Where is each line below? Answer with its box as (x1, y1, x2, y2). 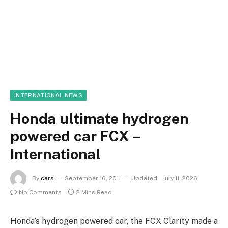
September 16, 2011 (65, 175, 121, 182)
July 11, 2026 (162, 175, 197, 182)
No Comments (19, 189, 62, 196)
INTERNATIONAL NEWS (14, 92, 82, 98)
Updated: (131, 175, 159, 182)
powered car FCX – (10, 127, 140, 145)
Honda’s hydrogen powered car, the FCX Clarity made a (10, 216, 218, 226)
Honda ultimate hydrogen (10, 109, 189, 127)
